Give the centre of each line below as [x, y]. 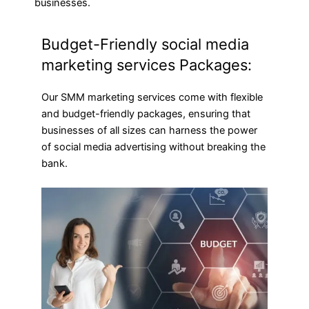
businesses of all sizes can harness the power [149, 131]
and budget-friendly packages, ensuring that [146, 114]
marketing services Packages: [147, 65]
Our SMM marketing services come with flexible [152, 98]
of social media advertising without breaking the [153, 147]
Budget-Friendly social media [145, 44]
